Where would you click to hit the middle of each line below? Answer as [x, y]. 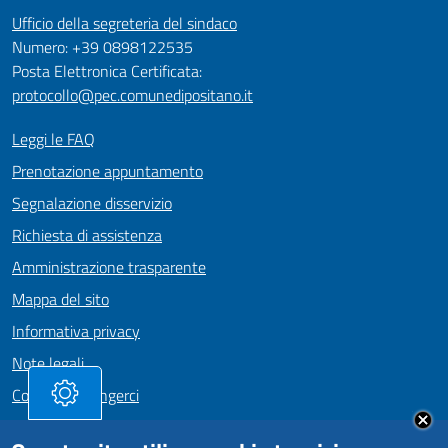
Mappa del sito [60, 299]
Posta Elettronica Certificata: [107, 71]
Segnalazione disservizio [92, 203]
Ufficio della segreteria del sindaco [124, 23]
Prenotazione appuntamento [107, 171]
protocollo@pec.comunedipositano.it [132, 95]
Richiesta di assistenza [87, 235]
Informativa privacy [76, 331]
